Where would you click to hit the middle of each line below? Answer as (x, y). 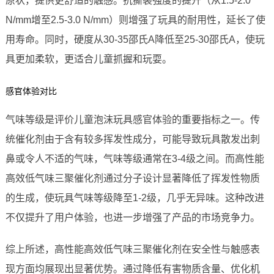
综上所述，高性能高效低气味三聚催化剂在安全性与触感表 (132, 250)
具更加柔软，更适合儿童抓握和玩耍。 (88, 59)
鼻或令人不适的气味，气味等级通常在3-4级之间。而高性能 (135, 159)
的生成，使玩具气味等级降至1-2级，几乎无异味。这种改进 (135, 198)
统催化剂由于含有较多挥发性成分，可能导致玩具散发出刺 (132, 139)
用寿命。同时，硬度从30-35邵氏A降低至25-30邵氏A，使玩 (135, 40)
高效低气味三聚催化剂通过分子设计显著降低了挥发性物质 (132, 179)
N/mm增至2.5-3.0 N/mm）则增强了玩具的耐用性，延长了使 (135, 20)
